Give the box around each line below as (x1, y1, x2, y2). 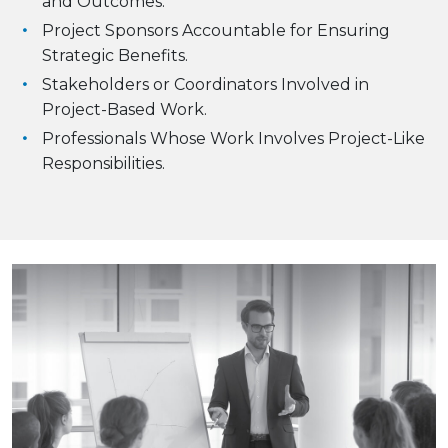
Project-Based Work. (42, 100, 207, 119)
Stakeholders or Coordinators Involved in (42, 75, 369, 94)
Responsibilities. (42, 154, 165, 173)
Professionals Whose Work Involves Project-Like (42, 129, 425, 148)
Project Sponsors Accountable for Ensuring (42, 21, 390, 40)
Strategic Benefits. (42, 46, 188, 65)
